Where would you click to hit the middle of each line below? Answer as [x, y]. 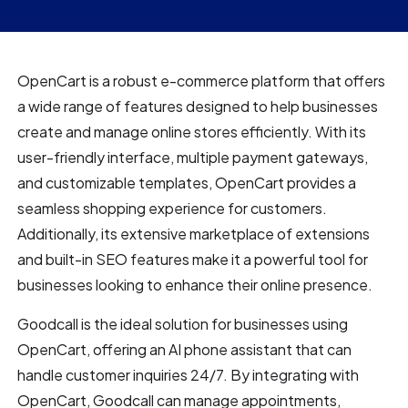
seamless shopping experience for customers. [173, 208]
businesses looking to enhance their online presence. [195, 284]
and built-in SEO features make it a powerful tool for [193, 259]
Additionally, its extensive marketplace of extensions [194, 233]
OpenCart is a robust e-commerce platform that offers [202, 80]
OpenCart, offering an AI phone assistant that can [185, 349]
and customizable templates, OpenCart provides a [187, 182]
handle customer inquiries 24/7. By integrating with [189, 374]
